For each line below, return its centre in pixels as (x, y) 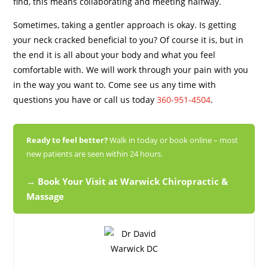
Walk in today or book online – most (173, 140)
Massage (45, 196)
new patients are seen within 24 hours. (95, 154)
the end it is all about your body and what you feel (115, 55)
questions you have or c (61, 100)
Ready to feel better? (67, 140)
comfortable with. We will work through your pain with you (131, 70)
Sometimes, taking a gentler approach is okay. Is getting (125, 25)
